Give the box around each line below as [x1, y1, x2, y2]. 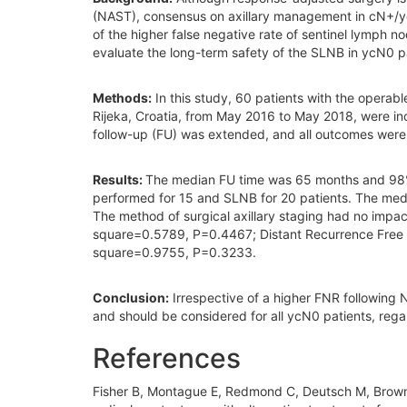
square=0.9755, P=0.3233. [93, 243, 256, 260]
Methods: [93, 89, 152, 105]
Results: [93, 171, 145, 187]
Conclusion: [93, 289, 169, 305]
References [93, 341, 241, 374]
